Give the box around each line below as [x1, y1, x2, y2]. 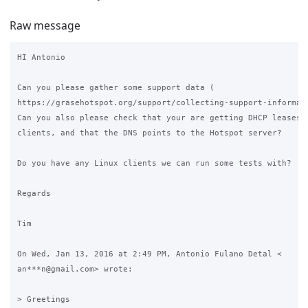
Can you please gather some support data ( [16, 83, 214, 92]
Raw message [10, 17, 80, 33]
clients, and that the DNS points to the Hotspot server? [16, 129, 282, 137]
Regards [16, 189, 51, 198]
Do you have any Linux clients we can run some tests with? [16, 159, 291, 168]
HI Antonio [16, 53, 65, 62]
